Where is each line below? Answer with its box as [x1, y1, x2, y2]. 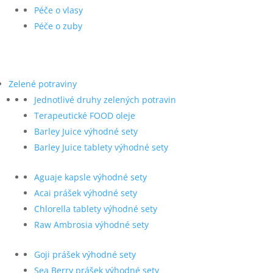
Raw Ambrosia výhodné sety [34, 218, 149, 230]
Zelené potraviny [9, 77, 77, 90]
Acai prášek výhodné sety [34, 186, 137, 199]
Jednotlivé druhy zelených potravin [34, 93, 176, 105]
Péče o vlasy [34, 4, 83, 16]
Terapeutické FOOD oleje [34, 109, 135, 121]
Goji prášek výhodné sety [34, 248, 136, 260]
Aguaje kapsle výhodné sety [34, 171, 147, 183]
